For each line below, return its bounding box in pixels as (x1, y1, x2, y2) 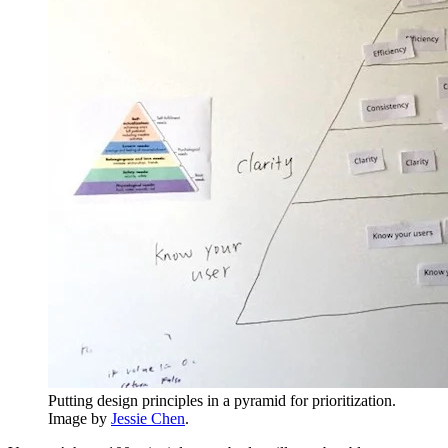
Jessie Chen (111, 410, 185, 428)
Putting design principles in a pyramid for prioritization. (48, 392, 396, 410)
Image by (48, 410, 111, 428)
